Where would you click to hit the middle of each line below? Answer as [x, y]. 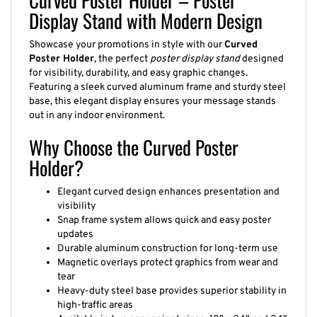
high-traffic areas [95, 297]
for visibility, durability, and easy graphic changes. [138, 65]
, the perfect [122, 51]
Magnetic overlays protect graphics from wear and [168, 255]
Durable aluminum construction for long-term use [168, 241]
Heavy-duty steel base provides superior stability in [172, 283]
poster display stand [195, 51]
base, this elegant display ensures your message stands [152, 93]
